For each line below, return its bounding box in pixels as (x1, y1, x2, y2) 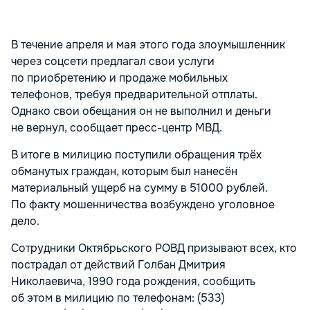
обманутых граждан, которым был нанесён (11, 163, 237, 179)
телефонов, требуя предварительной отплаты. (11, 86, 257, 102)
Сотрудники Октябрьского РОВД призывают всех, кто (11, 240, 297, 255)
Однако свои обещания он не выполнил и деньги (11, 103, 271, 118)
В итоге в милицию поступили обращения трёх (11, 147, 262, 162)
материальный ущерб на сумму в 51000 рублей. (11, 180, 268, 195)
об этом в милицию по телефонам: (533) (11, 290, 225, 305)
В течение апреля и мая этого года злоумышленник (11, 37, 285, 52)
